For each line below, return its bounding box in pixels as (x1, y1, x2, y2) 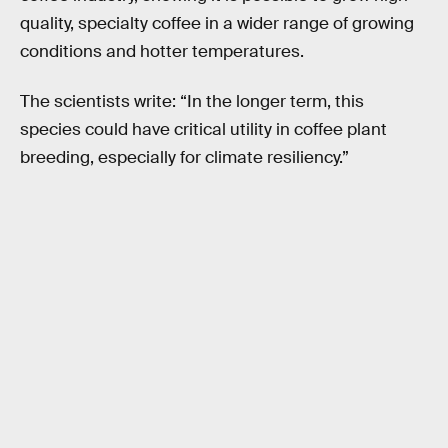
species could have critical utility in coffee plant (20, 118, 387, 140)
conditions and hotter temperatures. (20, 41, 304, 63)
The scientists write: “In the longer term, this (20, 90, 364, 112)
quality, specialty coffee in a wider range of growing (20, 13, 414, 35)
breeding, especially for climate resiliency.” (20, 146, 349, 168)
